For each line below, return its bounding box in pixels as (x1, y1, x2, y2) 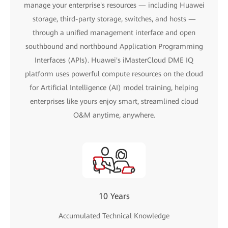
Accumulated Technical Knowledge (59, 211, 169, 220)
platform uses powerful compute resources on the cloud (25, 69, 203, 78)
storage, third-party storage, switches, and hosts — (32, 14, 196, 23)
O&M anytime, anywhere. (73, 110, 155, 119)
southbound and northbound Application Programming (25, 42, 203, 50)
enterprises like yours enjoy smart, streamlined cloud (30, 97, 198, 105)
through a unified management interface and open (33, 28, 195, 37)
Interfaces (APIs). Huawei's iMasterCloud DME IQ (35, 55, 193, 64)
